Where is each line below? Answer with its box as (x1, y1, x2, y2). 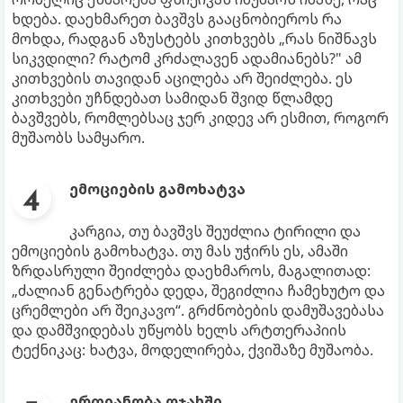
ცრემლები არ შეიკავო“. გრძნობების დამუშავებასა (12, 300, 384, 321)
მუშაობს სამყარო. (12, 128, 145, 148)
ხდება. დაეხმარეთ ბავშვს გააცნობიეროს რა (12, 9, 342, 30)
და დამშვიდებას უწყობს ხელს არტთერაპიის (12, 320, 346, 341)
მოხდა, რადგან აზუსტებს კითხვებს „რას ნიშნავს (12, 29, 377, 49)
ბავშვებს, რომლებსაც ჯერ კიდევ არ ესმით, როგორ (12, 108, 389, 129)
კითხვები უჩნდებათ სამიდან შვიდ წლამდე (12, 88, 333, 109)
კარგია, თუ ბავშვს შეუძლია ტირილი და (69, 221, 361, 242)
